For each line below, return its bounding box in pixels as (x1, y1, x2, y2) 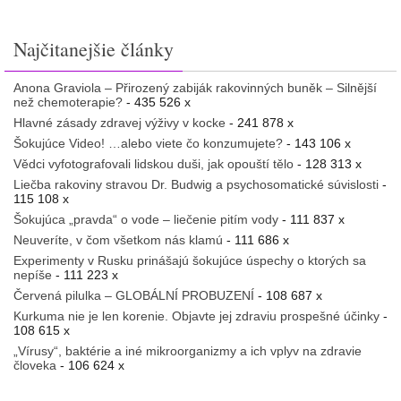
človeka (13, 358, 56, 373)
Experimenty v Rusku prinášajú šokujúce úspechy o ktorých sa (13, 253, 366, 269)
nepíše (13, 268, 52, 283)
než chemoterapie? (13, 95, 123, 110)
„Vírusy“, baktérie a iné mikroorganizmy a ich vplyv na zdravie (13, 344, 362, 359)
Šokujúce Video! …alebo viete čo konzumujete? (13, 136, 283, 151)
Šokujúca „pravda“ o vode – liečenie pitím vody (13, 212, 278, 227)
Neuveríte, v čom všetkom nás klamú (13, 233, 223, 248)
